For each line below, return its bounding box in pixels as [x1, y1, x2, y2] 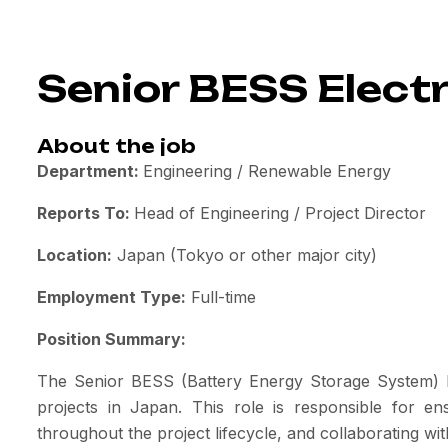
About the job [37, 135, 196, 157]
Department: [37, 161, 143, 181]
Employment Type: [37, 287, 186, 307]
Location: [37, 245, 112, 265]
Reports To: [37, 203, 134, 223]
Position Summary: [37, 329, 186, 349]
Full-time [186, 287, 256, 307]
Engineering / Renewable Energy [143, 161, 391, 181]
